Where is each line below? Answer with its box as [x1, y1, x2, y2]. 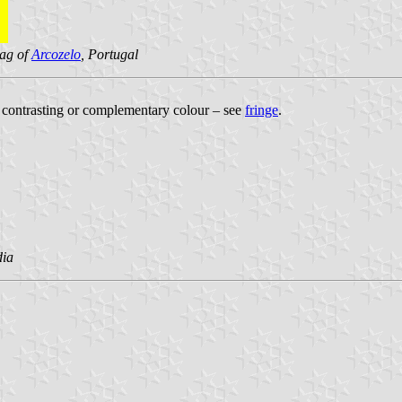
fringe [245, 101, 278, 118]
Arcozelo [31, 46, 81, 62]
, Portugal [81, 46, 138, 62]
